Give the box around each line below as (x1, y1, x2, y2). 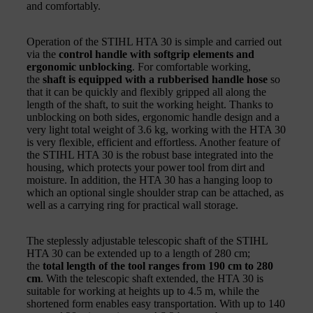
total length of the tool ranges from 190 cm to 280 (43, 259, 273, 272)
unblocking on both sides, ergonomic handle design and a (27, 110, 279, 123)
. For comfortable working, (132, 60, 251, 73)
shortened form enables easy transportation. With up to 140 (27, 297, 285, 310)
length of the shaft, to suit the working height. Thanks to (27, 98, 273, 110)
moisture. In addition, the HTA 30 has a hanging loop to (27, 173, 272, 186)
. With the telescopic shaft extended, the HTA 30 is (41, 272, 263, 284)
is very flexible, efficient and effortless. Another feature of (27, 136, 280, 148)
